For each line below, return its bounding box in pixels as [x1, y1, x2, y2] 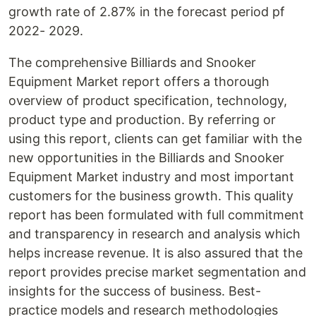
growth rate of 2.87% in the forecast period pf [8, 4, 285, 19]
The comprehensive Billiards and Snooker [8, 55, 256, 70]
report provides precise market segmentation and [8, 265, 306, 279]
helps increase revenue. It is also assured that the [8, 245, 303, 260]
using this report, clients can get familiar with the [8, 131, 302, 146]
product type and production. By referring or [8, 112, 276, 127]
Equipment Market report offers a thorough [8, 74, 269, 89]
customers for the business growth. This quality [8, 188, 293, 203]
